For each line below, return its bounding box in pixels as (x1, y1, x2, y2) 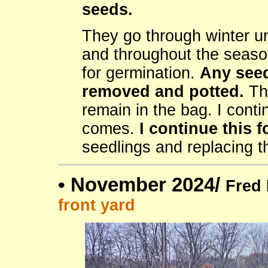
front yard (58, 196, 135, 215)
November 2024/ (71, 173, 226, 196)
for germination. (82, 64, 200, 83)
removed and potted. (82, 83, 244, 101)
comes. (82, 120, 139, 138)
